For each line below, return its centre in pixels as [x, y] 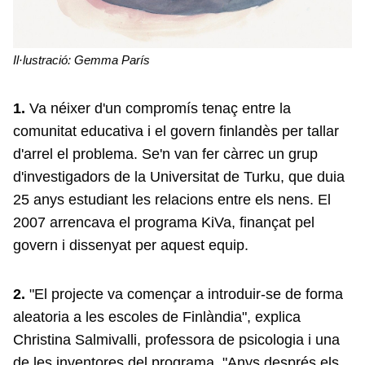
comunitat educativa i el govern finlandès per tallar [176, 131]
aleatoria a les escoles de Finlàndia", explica [157, 317]
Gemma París [110, 59]
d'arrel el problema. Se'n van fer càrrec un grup [165, 154]
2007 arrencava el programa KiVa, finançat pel [164, 222]
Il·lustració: [42, 59]
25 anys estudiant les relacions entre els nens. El [172, 199]
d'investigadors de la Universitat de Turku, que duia [179, 176]
